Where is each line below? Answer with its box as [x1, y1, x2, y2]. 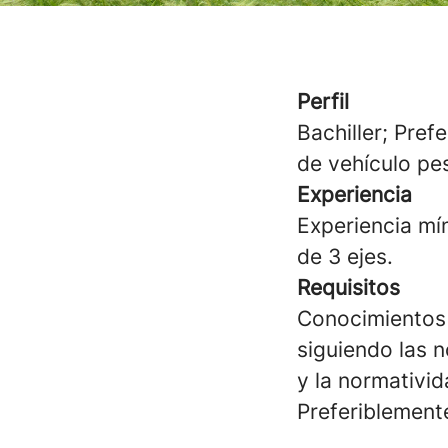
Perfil [297, 89, 349, 114]
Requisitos [297, 275, 400, 300]
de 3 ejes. [297, 244, 393, 269]
